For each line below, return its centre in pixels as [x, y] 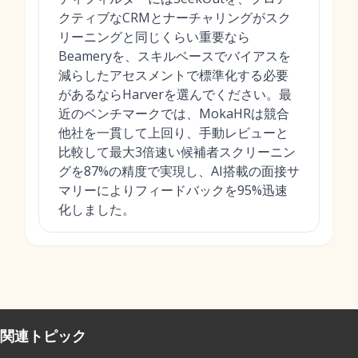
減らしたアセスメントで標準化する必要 [173, 75]
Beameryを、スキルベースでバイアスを [175, 56]
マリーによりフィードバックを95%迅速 [173, 190]
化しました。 [97, 209]
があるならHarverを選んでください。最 [175, 94]
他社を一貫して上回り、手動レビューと [173, 133]
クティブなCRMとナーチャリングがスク [175, 18]
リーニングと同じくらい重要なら [154, 37]
